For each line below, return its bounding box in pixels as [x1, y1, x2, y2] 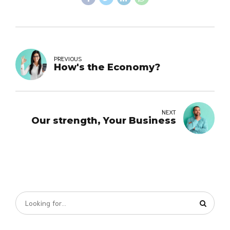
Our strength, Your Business [31, 115, 176, 127]
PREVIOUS [54, 54, 82, 63]
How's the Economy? [54, 62, 161, 73]
